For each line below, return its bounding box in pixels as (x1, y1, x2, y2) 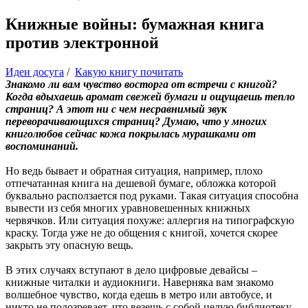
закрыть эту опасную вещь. (5, 239, 133, 251)
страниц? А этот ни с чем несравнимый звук (5, 102, 227, 115)
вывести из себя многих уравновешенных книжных (5, 201, 250, 214)
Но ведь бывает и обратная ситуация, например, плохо (5, 164, 263, 177)
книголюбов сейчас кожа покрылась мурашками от (5, 127, 256, 140)
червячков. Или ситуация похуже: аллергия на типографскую (5, 214, 294, 226)
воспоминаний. (5, 140, 78, 152)
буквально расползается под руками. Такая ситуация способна (5, 189, 298, 201)
